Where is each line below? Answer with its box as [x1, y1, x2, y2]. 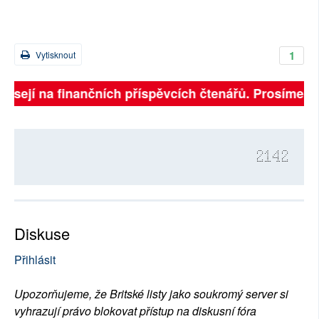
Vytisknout [33, 48, 75, 61]
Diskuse [14, 222, 70, 245]
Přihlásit [14, 251, 56, 268]
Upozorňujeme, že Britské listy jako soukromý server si [14, 286, 288, 303]
